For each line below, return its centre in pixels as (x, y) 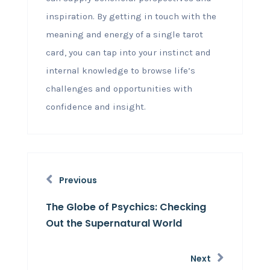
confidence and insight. (96, 107)
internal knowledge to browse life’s (120, 71)
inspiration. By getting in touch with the (131, 16)
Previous (78, 180)
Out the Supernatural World (114, 223)
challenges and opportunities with (119, 89)
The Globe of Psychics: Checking (126, 207)
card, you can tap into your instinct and (128, 52)
